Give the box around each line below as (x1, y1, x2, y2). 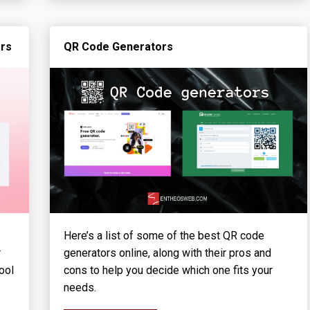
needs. (63, 280, 96, 294)
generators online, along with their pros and (63, 246, 271, 259)
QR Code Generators (63, 40, 173, 54)
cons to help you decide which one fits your (63, 263, 273, 277)
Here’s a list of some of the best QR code (63, 228, 264, 242)
